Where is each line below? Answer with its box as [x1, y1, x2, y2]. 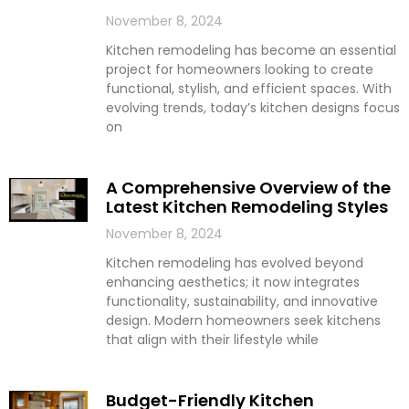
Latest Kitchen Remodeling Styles [105, 194, 388, 218]
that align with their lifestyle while [105, 330, 319, 349]
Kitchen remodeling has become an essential [105, 40, 396, 59]
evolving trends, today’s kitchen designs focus [105, 98, 400, 117]
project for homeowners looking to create [105, 59, 373, 79]
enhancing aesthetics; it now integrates [105, 272, 360, 291]
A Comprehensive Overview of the [105, 175, 391, 199]
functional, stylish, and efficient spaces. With [105, 79, 392, 98]
